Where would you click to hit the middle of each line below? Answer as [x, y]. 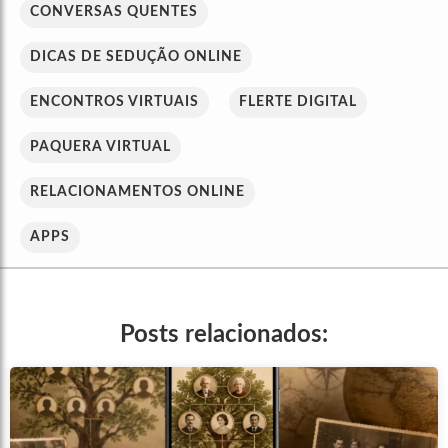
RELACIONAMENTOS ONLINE [137, 192]
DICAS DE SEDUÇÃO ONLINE [136, 57]
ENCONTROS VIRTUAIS [114, 102]
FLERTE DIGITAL [298, 102]
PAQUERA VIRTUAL [100, 147]
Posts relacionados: [224, 335]
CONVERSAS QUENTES [114, 12]
